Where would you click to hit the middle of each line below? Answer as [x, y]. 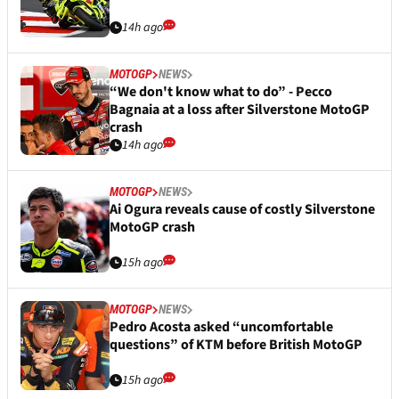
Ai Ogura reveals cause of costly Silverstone [242, 210]
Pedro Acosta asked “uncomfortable [221, 327]
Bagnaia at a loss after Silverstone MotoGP [240, 110]
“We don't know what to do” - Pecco [221, 92]
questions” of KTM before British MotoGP [236, 345]
